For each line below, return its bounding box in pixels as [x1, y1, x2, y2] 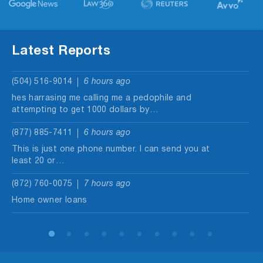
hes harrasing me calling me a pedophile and [12, 95, 192, 103]
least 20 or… [12, 157, 65, 166]
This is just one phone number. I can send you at [12, 146, 210, 154]
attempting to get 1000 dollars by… [12, 106, 159, 114]
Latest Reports [12, 45, 111, 58]
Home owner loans [12, 197, 87, 205]
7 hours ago [84, 180, 131, 188]
